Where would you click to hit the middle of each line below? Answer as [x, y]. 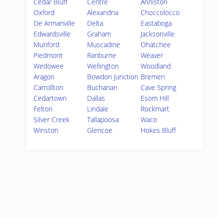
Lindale [98, 109]
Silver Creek [52, 119]
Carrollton [48, 87]
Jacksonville [158, 34]
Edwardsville [52, 34]
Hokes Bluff [158, 130]
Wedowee [49, 66]
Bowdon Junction [113, 77]
